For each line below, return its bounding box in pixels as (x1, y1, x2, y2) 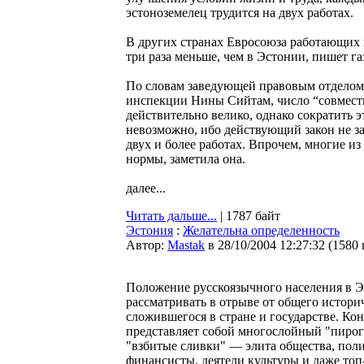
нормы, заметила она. (126, 152, 245, 166)
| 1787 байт (217, 209, 280, 223)
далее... (126, 181, 166, 195)
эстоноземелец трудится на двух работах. (126, 6, 353, 19)
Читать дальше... (126, 209, 217, 223)
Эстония (126, 223, 173, 237)
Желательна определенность (183, 223, 340, 237)
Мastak (167, 238, 205, 252)
